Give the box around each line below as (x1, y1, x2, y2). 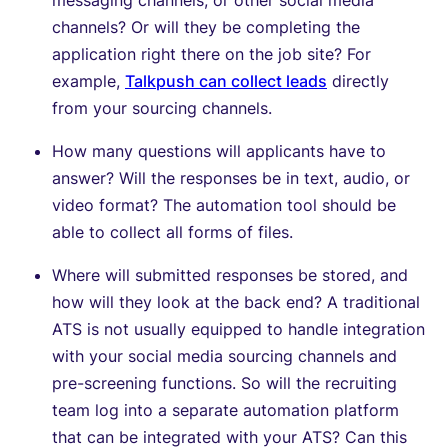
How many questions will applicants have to (52, 140, 386, 161)
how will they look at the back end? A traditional (52, 291, 420, 312)
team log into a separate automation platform (52, 399, 399, 420)
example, (52, 70, 125, 91)
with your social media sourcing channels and (52, 345, 397, 366)
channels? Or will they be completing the (52, 16, 360, 37)
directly (327, 70, 389, 91)
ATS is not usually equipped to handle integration (52, 318, 425, 339)
